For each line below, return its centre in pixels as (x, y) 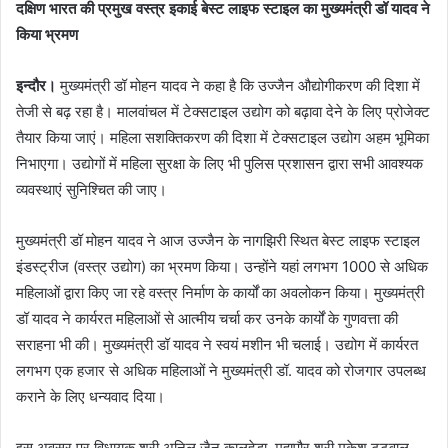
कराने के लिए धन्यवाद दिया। (90, 397)
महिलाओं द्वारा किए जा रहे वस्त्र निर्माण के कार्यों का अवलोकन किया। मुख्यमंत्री (220, 293)
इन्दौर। (36, 86)
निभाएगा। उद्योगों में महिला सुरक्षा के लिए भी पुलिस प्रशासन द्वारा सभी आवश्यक (219, 164)
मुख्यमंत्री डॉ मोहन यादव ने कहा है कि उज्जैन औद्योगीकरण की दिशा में (238, 86)
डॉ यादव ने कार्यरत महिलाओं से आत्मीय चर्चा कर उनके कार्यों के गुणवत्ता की (207, 319)
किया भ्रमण (47, 35)
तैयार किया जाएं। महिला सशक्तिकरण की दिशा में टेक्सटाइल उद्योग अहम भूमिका (222, 138)
